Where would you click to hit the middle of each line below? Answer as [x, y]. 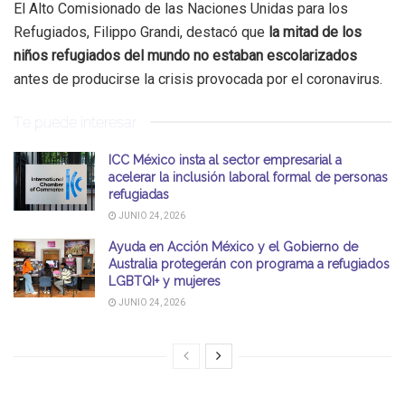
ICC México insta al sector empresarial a [225, 160]
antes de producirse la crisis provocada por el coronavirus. [198, 80]
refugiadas [139, 195]
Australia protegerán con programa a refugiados [249, 264]
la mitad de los [315, 33]
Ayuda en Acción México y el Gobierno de [233, 247]
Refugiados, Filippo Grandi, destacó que [141, 33]
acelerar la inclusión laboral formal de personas [248, 178]
